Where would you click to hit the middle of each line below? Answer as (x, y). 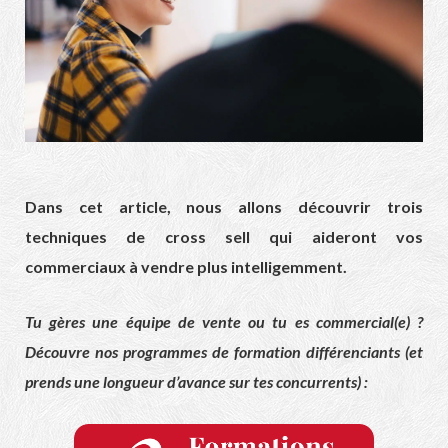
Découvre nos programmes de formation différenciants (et (224, 352)
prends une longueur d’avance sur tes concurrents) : (196, 382)
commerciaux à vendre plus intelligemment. (186, 267)
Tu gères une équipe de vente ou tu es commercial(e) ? (224, 322)
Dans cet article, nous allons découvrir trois (224, 207)
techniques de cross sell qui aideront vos (224, 237)
